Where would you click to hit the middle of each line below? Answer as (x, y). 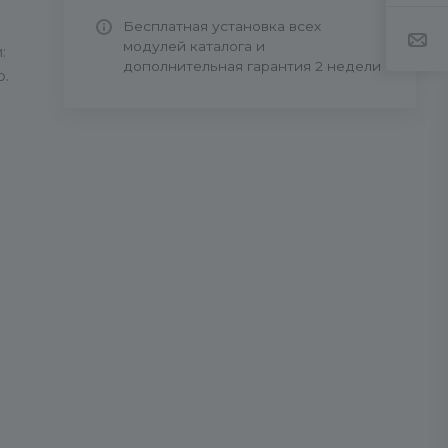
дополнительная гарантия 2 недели (252, 66)
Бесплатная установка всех (222, 26)
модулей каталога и (194, 46)
